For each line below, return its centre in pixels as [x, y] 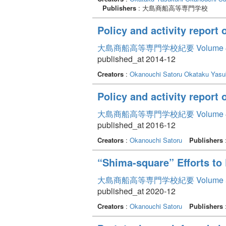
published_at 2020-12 [136, 191]
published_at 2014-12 [136, 59]
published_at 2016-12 [136, 125]
